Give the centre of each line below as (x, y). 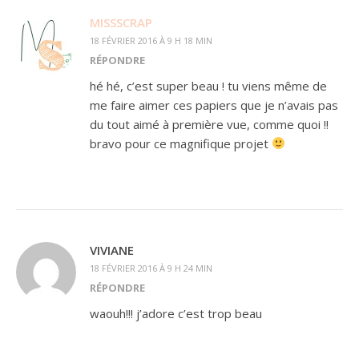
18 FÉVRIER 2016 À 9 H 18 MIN (151, 40)
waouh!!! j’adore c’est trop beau (176, 313)
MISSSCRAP (121, 22)
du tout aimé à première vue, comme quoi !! (209, 124)
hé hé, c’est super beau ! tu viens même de (208, 85)
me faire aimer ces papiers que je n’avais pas (214, 105)
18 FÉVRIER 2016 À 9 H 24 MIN (151, 268)
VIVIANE (112, 250)
